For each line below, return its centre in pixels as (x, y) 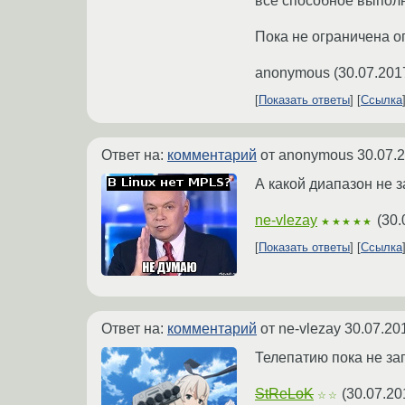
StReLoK (284, 394)
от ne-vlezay (301, 329)
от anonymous (307, 155)
